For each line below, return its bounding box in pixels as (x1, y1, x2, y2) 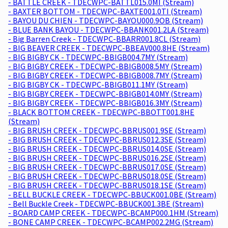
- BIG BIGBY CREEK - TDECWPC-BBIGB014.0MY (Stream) (8, 88, 202, 99)
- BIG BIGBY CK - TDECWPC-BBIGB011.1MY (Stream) (8, 79, 188, 90)
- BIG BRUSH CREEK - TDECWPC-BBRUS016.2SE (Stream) (8, 152, 206, 163)
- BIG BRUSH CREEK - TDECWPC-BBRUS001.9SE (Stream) (8, 125, 206, 135)
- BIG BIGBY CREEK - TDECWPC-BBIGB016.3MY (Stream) (8, 97, 202, 108)
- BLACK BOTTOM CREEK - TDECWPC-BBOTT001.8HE (8, 106, 194, 117)
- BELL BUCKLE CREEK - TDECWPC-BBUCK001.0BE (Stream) (8, 189, 216, 199)
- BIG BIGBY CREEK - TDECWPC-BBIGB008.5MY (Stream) (8, 61, 202, 71)
